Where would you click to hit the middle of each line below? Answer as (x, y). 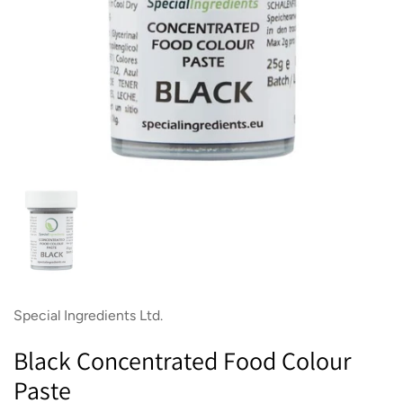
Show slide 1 (90, 198)
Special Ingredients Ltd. (88, 315)
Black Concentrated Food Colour (183, 360)
